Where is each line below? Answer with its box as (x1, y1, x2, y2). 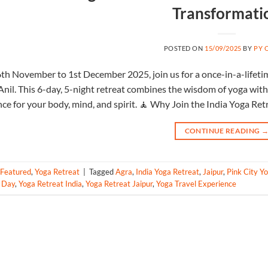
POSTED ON (163, 44, 205, 52)
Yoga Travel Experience (156, 179, 236, 189)
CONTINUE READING (184, 126, 261, 135)
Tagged (89, 167, 115, 177)
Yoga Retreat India (19, 179, 82, 189)
